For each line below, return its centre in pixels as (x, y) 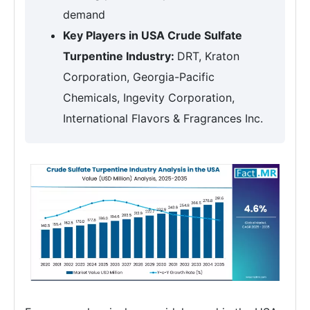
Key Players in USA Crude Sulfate (153, 35)
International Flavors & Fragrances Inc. (163, 118)
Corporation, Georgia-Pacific (139, 77)
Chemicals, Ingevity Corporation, (149, 98)
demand (84, 15)
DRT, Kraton (208, 56)
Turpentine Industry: (120, 56)
